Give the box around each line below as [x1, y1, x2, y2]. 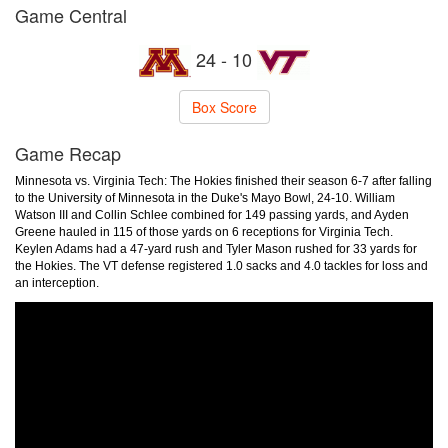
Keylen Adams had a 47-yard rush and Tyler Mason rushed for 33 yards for [15, 242, 417, 256]
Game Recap [15, 140, 121, 166]
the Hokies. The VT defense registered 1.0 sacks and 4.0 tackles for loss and [15, 259, 428, 273]
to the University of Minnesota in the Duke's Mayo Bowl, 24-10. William [15, 191, 395, 205]
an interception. [15, 276, 105, 290]
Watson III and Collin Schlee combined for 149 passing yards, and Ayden [15, 208, 409, 222]
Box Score [191, 97, 257, 117]
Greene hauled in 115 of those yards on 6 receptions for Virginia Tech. [15, 225, 393, 239]
